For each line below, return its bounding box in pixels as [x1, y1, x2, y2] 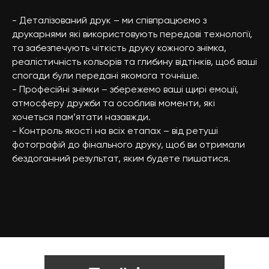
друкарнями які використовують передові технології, [12, 28, 252, 40]
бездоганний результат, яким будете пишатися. [12, 152, 231, 164]
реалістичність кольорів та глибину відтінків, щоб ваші [12, 55, 257, 67]
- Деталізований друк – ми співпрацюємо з [12, 14, 207, 26]
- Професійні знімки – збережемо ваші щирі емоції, [12, 83, 238, 95]
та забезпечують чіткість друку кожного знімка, [12, 41, 226, 53]
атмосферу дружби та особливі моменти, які [12, 97, 215, 109]
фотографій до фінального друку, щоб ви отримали [12, 138, 245, 150]
